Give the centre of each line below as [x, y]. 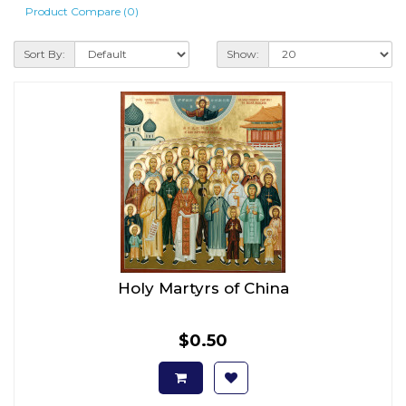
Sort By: [44, 53]
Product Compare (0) [82, 11]
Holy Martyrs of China [203, 288]
